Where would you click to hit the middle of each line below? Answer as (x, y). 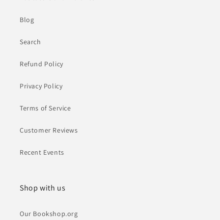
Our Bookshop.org (49, 214)
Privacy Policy (41, 86)
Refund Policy (41, 64)
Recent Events (42, 152)
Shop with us (43, 188)
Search (30, 42)
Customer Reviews (49, 130)
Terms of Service (45, 108)
